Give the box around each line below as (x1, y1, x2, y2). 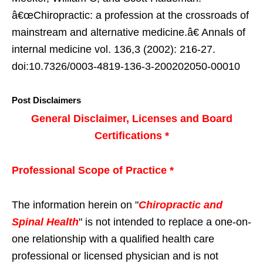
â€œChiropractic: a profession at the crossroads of (12, 9, 249, 22)
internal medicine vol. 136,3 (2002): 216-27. (12, 43, 215, 56)
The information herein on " (12, 199, 139, 211)
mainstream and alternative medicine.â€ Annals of (12, 26, 245, 39)
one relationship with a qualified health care (12, 233, 214, 245)
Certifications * (94, 130, 169, 142)
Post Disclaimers (12, 95, 81, 106)
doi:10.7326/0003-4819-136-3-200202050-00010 (12, 60, 240, 73)
